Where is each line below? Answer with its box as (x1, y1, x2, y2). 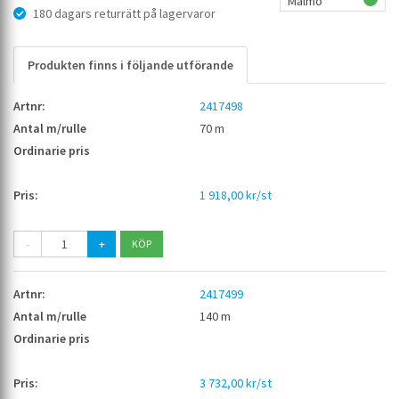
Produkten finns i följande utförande (28, 57, 233, 74)
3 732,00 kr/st (199, 375, 272, 392)
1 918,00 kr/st (199, 187, 272, 204)
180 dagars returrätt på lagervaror (33, 5, 216, 22)
